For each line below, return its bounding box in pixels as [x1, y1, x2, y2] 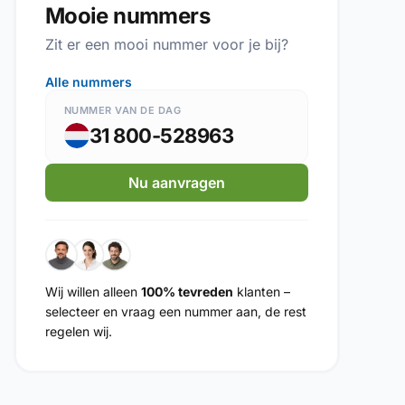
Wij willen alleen [44, 284, 141, 299]
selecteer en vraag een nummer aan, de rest [44, 304, 306, 319]
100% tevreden [140, 284, 233, 299]
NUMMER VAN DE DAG [63, 104, 182, 117]
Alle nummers [44, 74, 132, 89]
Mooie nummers [44, 3, 210, 29]
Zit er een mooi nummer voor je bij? [44, 35, 288, 53]
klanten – [232, 284, 290, 299]
